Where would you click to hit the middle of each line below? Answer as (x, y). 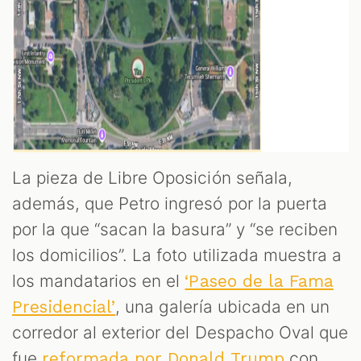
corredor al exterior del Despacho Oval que (180, 333)
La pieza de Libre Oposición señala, (152, 178)
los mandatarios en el (99, 281)
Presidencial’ (64, 307)
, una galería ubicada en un (222, 307)
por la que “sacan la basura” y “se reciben (175, 230)
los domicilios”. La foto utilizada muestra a (177, 255)
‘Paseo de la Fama (259, 282)
